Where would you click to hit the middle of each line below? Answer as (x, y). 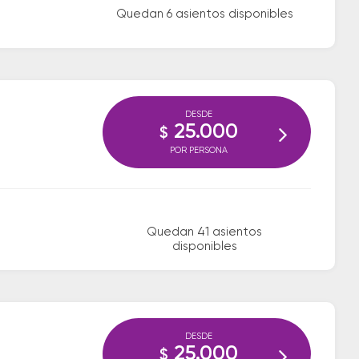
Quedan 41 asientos (205, 232)
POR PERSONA (199, 150)
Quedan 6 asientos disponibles (204, 14)
